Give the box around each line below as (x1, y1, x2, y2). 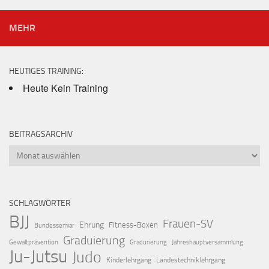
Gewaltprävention (9, 238, 58, 247)
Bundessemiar (34, 222, 74, 230)
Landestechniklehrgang (156, 256, 225, 265)
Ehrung (79, 220, 104, 231)
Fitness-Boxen (109, 220, 158, 230)
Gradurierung (130, 238, 167, 247)
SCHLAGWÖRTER (9, 198, 71, 209)
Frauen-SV (163, 217, 213, 231)
